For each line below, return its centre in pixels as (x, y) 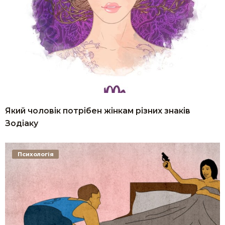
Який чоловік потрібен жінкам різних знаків (98, 110)
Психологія (35, 154)
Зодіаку (22, 123)
